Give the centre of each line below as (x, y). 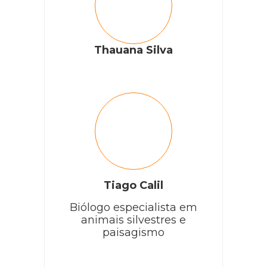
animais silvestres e (133, 220)
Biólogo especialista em (133, 207)
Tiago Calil (133, 185)
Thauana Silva (133, 50)
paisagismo (133, 232)
